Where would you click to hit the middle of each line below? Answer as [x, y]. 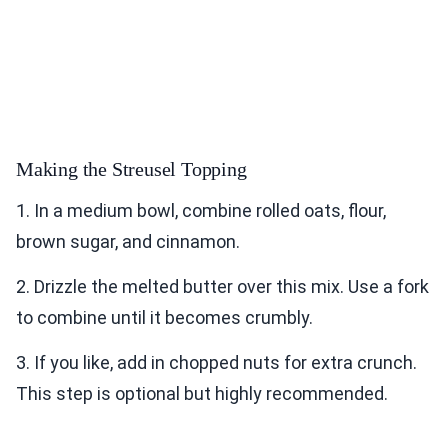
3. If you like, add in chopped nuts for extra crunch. [216, 363]
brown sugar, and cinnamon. [128, 242]
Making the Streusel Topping [131, 169]
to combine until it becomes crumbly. [164, 318]
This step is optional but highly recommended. [202, 394]
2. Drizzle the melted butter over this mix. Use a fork [222, 287]
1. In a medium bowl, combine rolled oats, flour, [201, 211]
